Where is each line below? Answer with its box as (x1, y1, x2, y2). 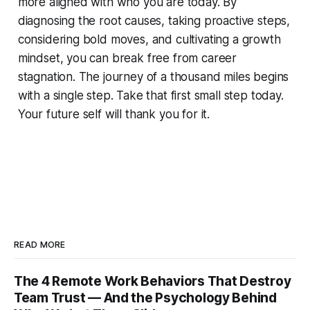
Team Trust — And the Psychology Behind (14, 289, 277, 306)
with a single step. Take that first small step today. (17, 88, 284, 102)
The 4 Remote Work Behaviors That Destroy (14, 273, 291, 289)
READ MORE (14, 239, 66, 250)
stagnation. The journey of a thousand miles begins (17, 69, 289, 84)
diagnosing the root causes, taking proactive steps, (17, 13, 291, 28)
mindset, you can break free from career (17, 51, 237, 65)
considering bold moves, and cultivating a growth (17, 32, 281, 46)
